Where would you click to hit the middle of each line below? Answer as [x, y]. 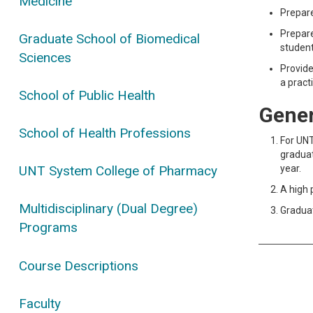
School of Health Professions [105, 133]
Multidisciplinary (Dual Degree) [109, 209]
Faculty [40, 303]
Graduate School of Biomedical [110, 38]
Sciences [45, 57]
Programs [49, 228]
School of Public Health [87, 95]
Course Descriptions [79, 265]
